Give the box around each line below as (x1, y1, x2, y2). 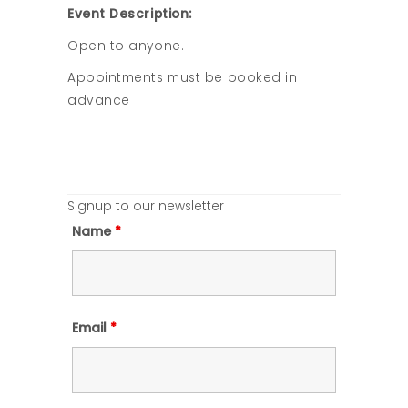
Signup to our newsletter (67, 198, 224, 215)
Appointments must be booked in (67, 69, 298, 87)
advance (67, 92, 130, 109)
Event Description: (67, 5, 192, 23)
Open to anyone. (67, 37, 185, 55)
